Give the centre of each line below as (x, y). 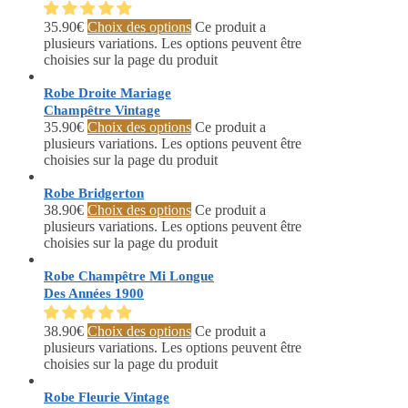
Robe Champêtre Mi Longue (129, 276)
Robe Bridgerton (94, 194)
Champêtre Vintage (102, 111)
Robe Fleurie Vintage (107, 398)
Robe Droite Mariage (107, 93)
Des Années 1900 (94, 294)
